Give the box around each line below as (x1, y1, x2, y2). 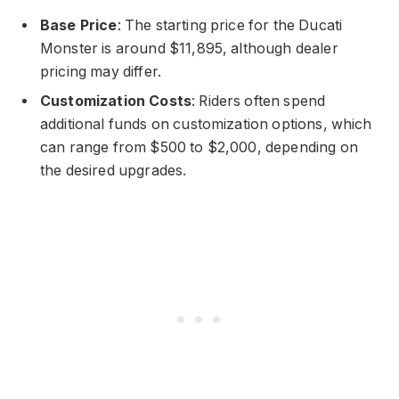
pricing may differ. (40, 62, 162, 80)
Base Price (40, 16, 118, 34)
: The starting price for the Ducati (117, 16, 343, 34)
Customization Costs (40, 92, 192, 110)
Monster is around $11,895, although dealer (40, 39, 338, 57)
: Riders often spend (191, 92, 326, 110)
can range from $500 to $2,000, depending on (40, 138, 358, 156)
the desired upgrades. (40, 161, 187, 179)
